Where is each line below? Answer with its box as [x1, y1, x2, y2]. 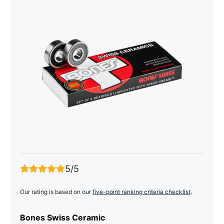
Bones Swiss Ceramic [20, 212, 105, 222]
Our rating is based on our [20, 187, 92, 195]
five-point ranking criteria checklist [92, 187, 190, 195]
